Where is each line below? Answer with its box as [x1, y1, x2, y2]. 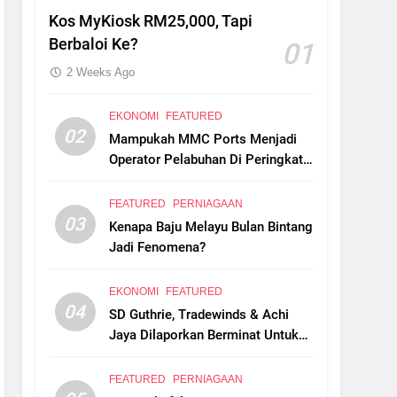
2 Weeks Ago [66, 65, 136, 79]
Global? [109, 171, 154, 188]
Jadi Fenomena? [109, 238, 206, 255]
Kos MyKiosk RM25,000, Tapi [49, 12, 253, 30]
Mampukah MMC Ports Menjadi [109, 130, 298, 147]
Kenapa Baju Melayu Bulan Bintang [109, 218, 314, 235]
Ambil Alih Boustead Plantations [109, 346, 302, 363]
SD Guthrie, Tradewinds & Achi [109, 306, 290, 323]
